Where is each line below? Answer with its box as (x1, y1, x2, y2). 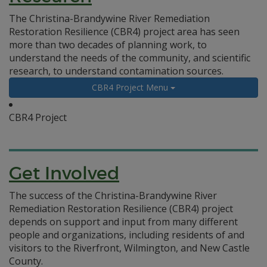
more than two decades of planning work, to (9, 38, 207, 51)
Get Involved (9, 162, 119, 184)
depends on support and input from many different (9, 215, 238, 228)
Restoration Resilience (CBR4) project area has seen (9, 25, 240, 38)
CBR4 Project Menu (92, 82, 170, 93)
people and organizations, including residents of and (9, 228, 244, 241)
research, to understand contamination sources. (9, 64, 223, 77)
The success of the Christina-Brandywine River (9, 189, 217, 202)
